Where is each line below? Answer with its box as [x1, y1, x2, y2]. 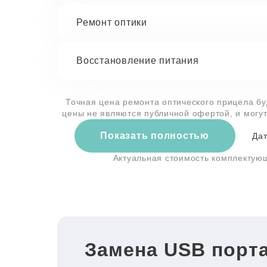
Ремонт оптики [76, 17, 147, 27]
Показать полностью [100, 131, 209, 141]
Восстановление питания [76, 55, 199, 66]
